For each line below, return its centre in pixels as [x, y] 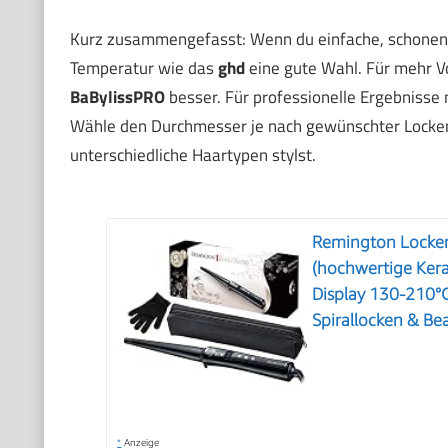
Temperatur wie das [143, 68]
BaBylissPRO [117, 97]
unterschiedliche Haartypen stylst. [192, 155]
